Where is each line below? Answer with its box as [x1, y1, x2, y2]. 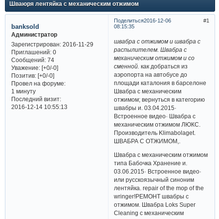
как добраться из [139, 63, 188, 69]
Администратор [11, 31, 57, 38]
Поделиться [113, 17, 144, 23]
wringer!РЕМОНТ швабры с [114, 193, 189, 200]
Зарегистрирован [11, 41, 60, 48]
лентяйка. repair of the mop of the [114, 185, 204, 192]
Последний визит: [11, 96, 61, 103]
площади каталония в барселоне [114, 79, 207, 86]
